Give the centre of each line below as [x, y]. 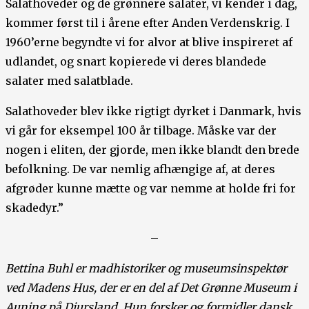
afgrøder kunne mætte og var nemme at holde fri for [151, 188]
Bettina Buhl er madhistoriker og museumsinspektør [146, 268]
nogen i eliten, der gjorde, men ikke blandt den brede [152, 149]
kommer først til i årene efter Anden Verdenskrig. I [148, 22]
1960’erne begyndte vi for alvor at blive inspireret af [149, 42]
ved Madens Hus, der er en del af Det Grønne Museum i [151, 287]
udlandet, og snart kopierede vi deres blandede [136, 61]
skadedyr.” [34, 207]
